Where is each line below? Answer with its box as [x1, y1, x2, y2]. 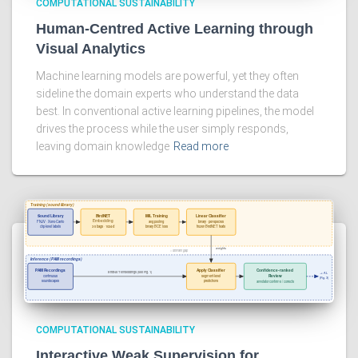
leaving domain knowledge [36, 139, 169, 153]
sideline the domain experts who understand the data [36, 86, 299, 100]
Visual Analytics [36, 40, 145, 57]
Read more [173, 139, 229, 153]
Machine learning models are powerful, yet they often [36, 69, 299, 82]
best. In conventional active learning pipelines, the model [36, 104, 314, 117]
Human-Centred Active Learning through [36, 20, 313, 37]
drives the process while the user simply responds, [36, 121, 288, 135]
